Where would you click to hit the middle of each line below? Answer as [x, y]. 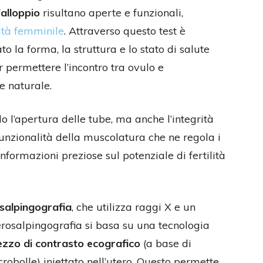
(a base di [166, 243]
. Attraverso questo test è [125, 31]
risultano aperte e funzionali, [112, 13]
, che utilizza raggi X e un [134, 207]
